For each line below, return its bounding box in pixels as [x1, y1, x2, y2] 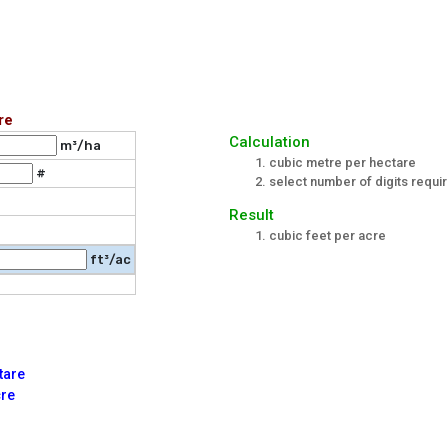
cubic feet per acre [269, 228, 386, 244]
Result [229, 206, 274, 225]
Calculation [229, 133, 310, 152]
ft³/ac [86, 252, 131, 268]
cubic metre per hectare [269, 155, 416, 171]
